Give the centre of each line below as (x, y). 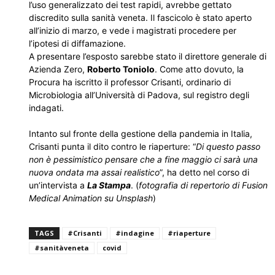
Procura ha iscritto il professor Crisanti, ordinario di (130, 82)
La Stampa (109, 185)
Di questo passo (228, 146)
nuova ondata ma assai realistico (94, 172)
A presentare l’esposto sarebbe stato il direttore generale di (148, 56)
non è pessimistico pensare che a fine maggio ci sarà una (143, 159)
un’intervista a (58, 185)
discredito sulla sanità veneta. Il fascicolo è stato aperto (140, 17)
